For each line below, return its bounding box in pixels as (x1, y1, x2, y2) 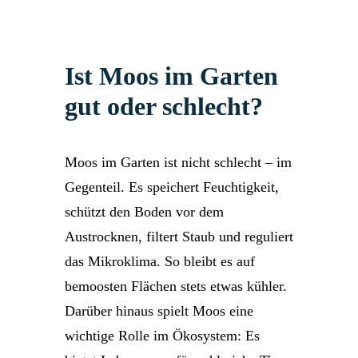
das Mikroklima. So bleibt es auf (65, 253, 255, 269)
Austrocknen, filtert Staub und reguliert (65, 229, 293, 245)
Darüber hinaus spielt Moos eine (65, 303, 253, 319)
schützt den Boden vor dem (65, 204, 224, 220)
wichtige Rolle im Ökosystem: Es (65, 328, 260, 344)
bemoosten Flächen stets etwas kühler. (65, 278, 287, 294)
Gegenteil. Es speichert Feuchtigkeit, (65, 179, 279, 195)
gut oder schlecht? (65, 92, 263, 121)
